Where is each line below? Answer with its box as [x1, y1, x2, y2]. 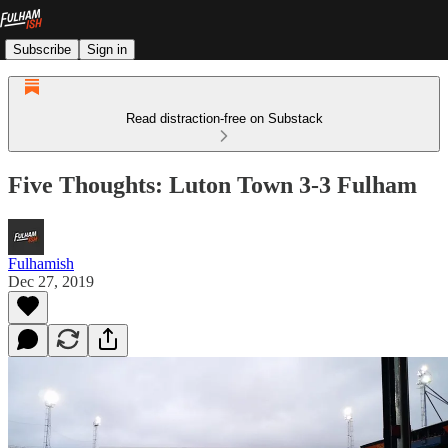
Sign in [87, 41, 127, 57]
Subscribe [13, 41, 71, 57]
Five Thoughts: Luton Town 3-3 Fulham [8, 171, 417, 198]
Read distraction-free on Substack [125, 111, 323, 126]
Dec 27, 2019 [8, 272, 94, 290]
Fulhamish [8, 254, 74, 272]
